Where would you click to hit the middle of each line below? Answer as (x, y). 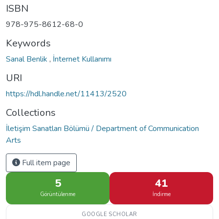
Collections (31, 112)
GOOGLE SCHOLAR (109, 214)
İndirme (161, 194)
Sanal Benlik (28, 59)
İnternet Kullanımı (82, 59)
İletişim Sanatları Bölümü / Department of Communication (102, 128)
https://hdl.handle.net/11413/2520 (66, 94)
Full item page (45, 163)
